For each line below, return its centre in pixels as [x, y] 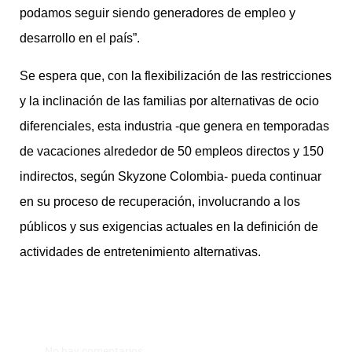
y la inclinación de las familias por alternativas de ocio [169, 101]
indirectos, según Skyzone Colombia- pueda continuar [170, 177]
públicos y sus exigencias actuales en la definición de [169, 227]
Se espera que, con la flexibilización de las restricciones [176, 76]
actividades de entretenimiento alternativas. [140, 252]
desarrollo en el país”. [80, 38]
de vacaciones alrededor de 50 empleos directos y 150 [172, 152]
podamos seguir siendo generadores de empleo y [158, 13]
